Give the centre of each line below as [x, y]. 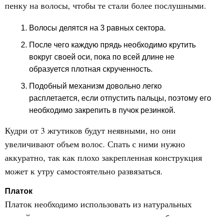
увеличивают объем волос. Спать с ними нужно [95, 144]
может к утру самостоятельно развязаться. [84, 171]
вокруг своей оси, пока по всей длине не [102, 57]
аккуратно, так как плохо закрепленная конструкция [103, 157]
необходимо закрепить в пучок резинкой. [102, 110]
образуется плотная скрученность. [91, 69]
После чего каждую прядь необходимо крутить [112, 45]
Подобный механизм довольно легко [95, 86]
